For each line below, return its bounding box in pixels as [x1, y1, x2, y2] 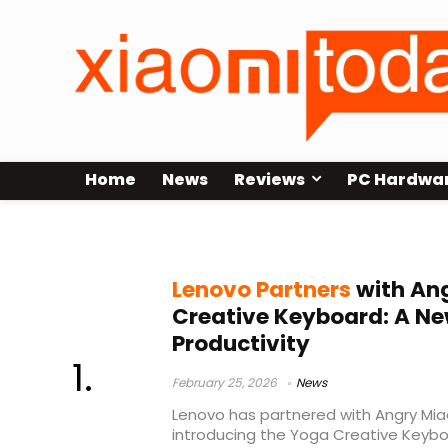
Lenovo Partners [172, 274, 351, 306]
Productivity [172, 328, 310, 360]
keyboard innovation [72, 221, 301, 251]
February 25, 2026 [172, 374, 277, 392]
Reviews [234, 168, 305, 192]
